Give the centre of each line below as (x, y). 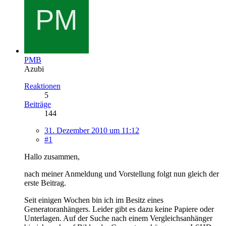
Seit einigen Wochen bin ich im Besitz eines (94, 200)
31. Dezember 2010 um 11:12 (92, 130)
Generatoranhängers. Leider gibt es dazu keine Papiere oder (119, 209)
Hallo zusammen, (52, 156)
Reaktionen (42, 86)
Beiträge (38, 104)
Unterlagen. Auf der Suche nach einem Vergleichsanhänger (118, 218)
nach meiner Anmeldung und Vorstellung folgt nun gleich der (122, 174)
